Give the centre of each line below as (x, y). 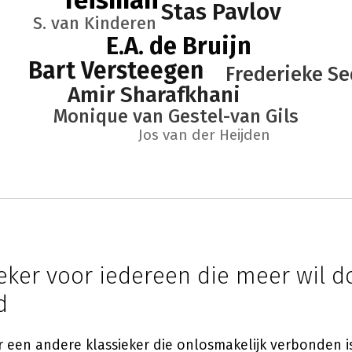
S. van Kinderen (94, 23)
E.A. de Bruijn (178, 46)
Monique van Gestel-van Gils (176, 116)
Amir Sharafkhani (154, 95)
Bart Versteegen (115, 71)
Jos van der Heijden (204, 135)
